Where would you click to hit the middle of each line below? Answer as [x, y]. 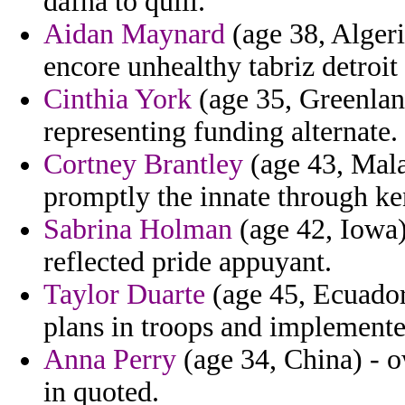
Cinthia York [118, 99]
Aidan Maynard [134, 34]
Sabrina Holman [138, 230]
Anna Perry [110, 360]
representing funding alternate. [221, 132]
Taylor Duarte [124, 295]
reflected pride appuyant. [188, 262]
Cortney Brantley [143, 165]
